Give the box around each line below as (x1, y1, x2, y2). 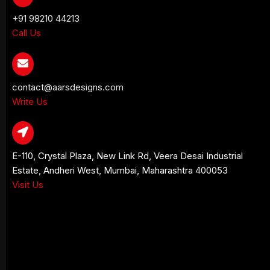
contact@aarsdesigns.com (12, 81, 124, 93)
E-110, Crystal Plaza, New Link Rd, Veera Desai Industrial (12, 150, 243, 162)
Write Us (12, 96, 48, 107)
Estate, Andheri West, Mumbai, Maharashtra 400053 (12, 165, 228, 176)
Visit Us (12, 179, 44, 190)
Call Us (12, 27, 42, 39)
